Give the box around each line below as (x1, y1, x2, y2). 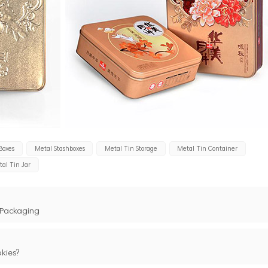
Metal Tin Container (177, 143, 238, 153)
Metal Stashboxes (34, 143, 85, 153)
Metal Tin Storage (104, 143, 157, 153)
